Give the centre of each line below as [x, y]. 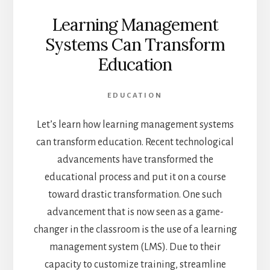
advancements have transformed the [135, 159]
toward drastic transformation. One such [135, 194]
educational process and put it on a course [135, 177]
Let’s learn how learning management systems [135, 124]
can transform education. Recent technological [135, 142]
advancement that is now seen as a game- [135, 212]
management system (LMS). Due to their [135, 247]
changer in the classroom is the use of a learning [135, 229]
